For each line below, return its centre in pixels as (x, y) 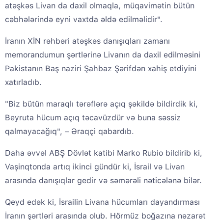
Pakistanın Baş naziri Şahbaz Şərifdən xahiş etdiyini (101, 69)
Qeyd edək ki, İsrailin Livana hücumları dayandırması (102, 202)
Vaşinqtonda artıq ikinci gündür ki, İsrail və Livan (95, 167)
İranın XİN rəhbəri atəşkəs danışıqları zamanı (87, 41)
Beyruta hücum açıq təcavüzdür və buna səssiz (93, 118)
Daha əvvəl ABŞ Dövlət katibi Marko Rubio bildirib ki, (104, 153)
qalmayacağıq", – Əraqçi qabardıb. (69, 132)
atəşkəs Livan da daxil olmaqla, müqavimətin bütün (100, 6)
